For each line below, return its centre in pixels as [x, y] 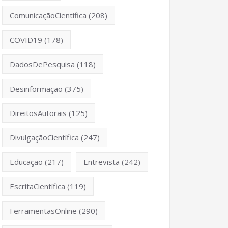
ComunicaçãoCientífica [48, 15]
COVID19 [26, 39]
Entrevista [102, 162]
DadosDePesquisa [42, 64]
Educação [26, 162]
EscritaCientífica [37, 186]
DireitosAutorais [38, 113]
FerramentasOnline [43, 210]
